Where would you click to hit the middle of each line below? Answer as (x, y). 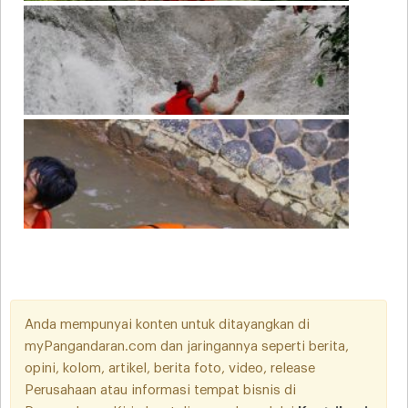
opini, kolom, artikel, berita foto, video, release (170, 368)
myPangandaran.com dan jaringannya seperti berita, (187, 346)
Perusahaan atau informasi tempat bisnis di (160, 390)
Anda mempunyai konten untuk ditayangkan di (167, 324)
